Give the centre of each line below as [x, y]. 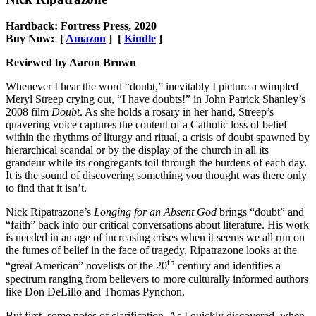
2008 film [29, 112]
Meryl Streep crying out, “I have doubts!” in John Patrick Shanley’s [156, 99]
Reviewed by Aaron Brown [71, 63]
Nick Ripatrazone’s [50, 212]
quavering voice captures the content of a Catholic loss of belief [146, 125]
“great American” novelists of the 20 [86, 266]
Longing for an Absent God [155, 212]
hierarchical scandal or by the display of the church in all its [137, 150]
